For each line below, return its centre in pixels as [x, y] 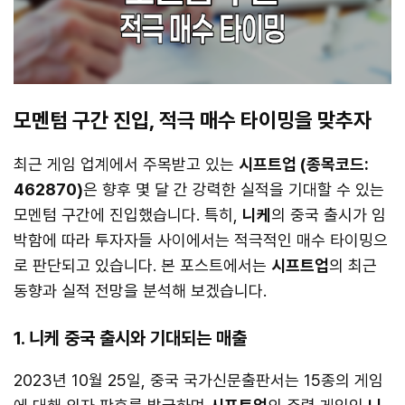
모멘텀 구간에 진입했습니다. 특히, [128, 215]
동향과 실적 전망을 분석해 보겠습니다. [140, 291]
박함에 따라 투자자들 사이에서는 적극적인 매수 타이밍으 [201, 240]
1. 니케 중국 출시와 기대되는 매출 [130, 339]
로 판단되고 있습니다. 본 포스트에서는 [142, 266]
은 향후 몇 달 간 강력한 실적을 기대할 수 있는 [234, 190]
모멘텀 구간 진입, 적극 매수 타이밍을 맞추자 [193, 121]
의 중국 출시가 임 [329, 215]
